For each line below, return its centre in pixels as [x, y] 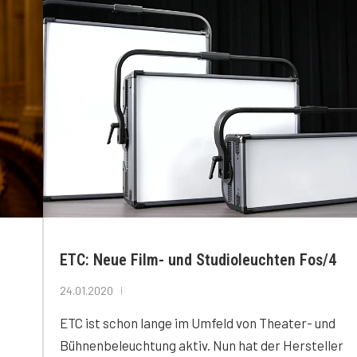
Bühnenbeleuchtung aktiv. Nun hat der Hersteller [202, 345]
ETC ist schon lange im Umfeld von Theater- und [198, 322]
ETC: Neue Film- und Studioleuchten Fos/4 [198, 259]
